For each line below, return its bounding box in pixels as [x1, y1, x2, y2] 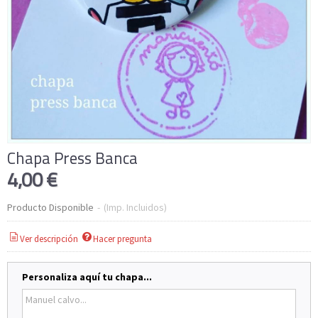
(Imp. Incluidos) [104, 201, 167, 214]
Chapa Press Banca [7, 146, 138, 171]
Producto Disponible [7, 201, 94, 214]
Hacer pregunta [93, 232, 153, 245]
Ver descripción [20, 232, 79, 245]
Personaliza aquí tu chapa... [22, 270, 152, 283]
